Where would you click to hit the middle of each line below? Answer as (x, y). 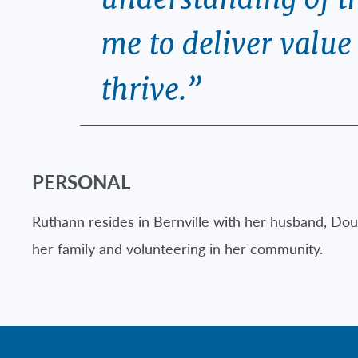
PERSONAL (81, 181)
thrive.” (151, 89)
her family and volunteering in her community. (177, 248)
